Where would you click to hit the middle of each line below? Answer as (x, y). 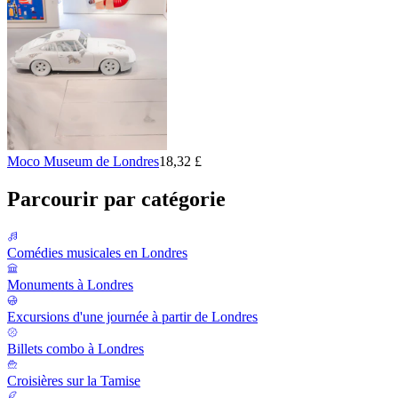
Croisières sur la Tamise (74, 380)
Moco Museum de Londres (83, 161)
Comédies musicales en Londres (97, 252)
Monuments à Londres (70, 284)
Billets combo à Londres (76, 348)
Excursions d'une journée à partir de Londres (132, 316)
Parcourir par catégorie (116, 199)
